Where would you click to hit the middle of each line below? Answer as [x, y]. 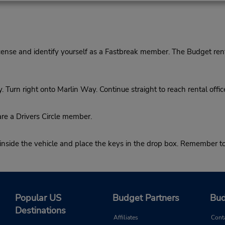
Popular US [38, 198]
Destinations [40, 211]
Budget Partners [146, 198]
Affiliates [126, 218]
